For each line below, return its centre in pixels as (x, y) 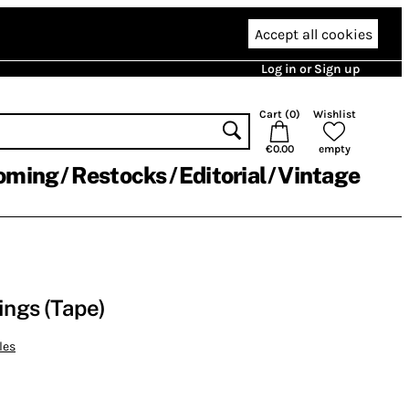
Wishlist (334, 114)
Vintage (319, 175)
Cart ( (274, 114)
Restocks (119, 175)
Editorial (222, 175)
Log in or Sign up (310, 69)
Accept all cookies (313, 34)
